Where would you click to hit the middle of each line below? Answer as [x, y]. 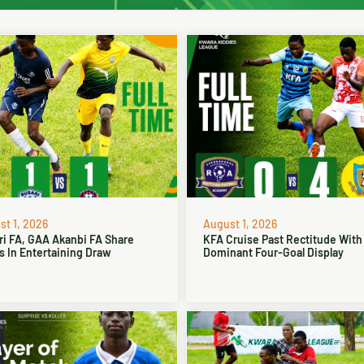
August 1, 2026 [240, 224]
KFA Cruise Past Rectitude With [283, 239]
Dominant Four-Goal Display [273, 252]
